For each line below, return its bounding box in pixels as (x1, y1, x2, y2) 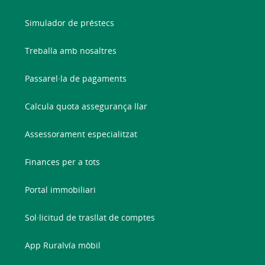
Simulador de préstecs (25, 17, 115, 29)
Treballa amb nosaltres (25, 45, 117, 57)
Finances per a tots (25, 156, 101, 168)
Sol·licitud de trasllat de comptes (25, 212, 156, 224)
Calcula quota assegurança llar (25, 101, 148, 112)
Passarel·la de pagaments (25, 73, 127, 85)
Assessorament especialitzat (25, 128, 138, 140)
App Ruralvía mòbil (25, 240, 101, 251)
